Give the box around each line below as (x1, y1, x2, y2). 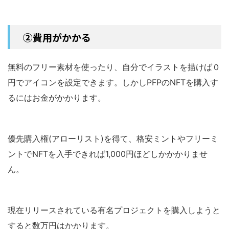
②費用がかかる (23, 30, 91, 44)
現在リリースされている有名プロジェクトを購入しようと (8, 204, 220, 215)
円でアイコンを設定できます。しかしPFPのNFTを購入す (8, 77, 218, 87)
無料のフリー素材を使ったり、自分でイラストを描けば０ (8, 61, 220, 72)
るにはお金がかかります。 (8, 92, 106, 103)
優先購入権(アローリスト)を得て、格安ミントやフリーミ (8, 133, 218, 144)
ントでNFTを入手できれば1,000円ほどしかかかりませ (8, 148, 208, 159)
